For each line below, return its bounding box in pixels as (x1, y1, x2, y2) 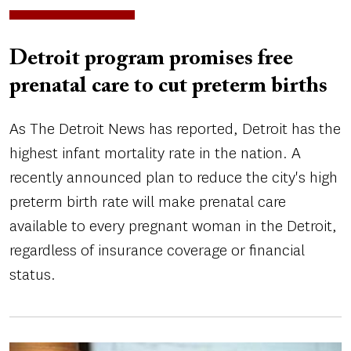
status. (9, 264, 56, 286)
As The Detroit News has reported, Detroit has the (9, 118, 341, 140)
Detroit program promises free (9, 48, 293, 71)
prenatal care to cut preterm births (9, 75, 327, 98)
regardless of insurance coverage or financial (9, 240, 305, 262)
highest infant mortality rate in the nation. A (9, 143, 301, 165)
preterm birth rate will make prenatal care (9, 191, 286, 213)
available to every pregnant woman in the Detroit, (9, 215, 337, 237)
